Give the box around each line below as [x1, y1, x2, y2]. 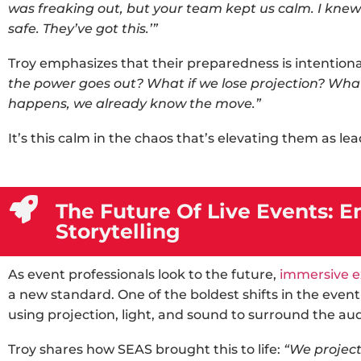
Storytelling [55, 219, 180, 243]
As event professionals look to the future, [8, 267, 280, 282]
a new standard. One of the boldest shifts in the [8, 287, 322, 302]
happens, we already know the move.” [8, 96, 261, 111]
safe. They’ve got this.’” [8, 21, 158, 36]
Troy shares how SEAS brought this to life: [8, 342, 284, 357]
